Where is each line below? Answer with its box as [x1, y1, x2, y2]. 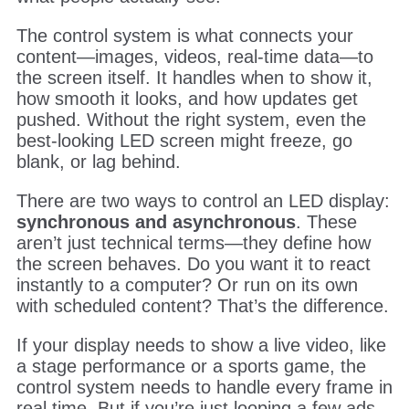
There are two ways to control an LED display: [16, 191, 390, 212]
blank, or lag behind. [16, 152, 181, 173]
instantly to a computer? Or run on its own [16, 275, 358, 296]
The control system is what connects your [16, 26, 353, 47]
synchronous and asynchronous [16, 212, 296, 233]
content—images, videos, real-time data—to [16, 47, 373, 68]
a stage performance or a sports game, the [16, 356, 366, 377]
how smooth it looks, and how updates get [16, 89, 358, 110]
